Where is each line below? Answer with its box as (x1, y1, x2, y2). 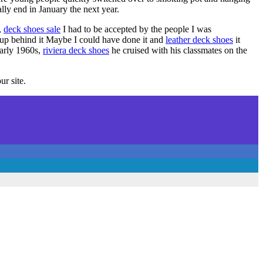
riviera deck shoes (43, 45, 109, 55)
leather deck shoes (166, 34, 233, 45)
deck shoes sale (4, 23, 60, 34)
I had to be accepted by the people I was (60, 23, 211, 34)
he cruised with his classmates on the (109, 45, 247, 55)
